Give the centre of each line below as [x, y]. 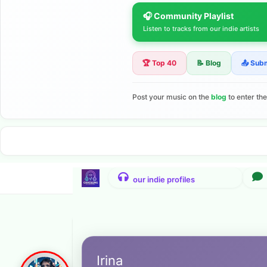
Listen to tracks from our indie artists [201, 28]
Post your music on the [172, 97]
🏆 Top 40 [159, 63]
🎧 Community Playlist [188, 15]
